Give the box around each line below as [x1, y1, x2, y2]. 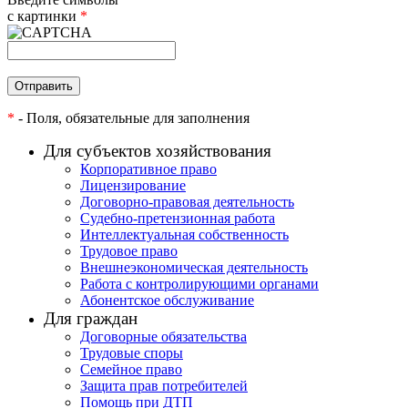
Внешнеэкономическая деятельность [80, 259, 308, 275]
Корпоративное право [80, 160, 217, 177]
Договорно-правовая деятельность [80, 193, 294, 209]
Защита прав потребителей [80, 377, 248, 393]
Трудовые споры [80, 344, 183, 361]
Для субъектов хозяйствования [44, 140, 271, 160]
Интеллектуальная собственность [80, 226, 289, 242]
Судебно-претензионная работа [80, 209, 275, 226]
